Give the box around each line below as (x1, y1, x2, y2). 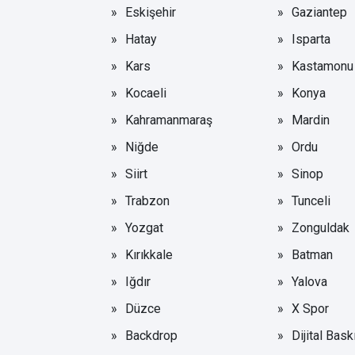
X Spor (291, 300, 329, 316)
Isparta (291, 31, 330, 47)
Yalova (291, 273, 327, 289)
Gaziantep (291, 4, 347, 20)
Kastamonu (291, 58, 353, 74)
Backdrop (125, 327, 177, 343)
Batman (291, 246, 333, 262)
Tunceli (291, 193, 330, 208)
